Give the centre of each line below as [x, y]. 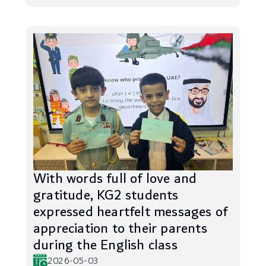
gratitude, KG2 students [106, 195]
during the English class [105, 245]
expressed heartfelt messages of [131, 212]
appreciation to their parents [120, 229]
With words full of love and [115, 179]
